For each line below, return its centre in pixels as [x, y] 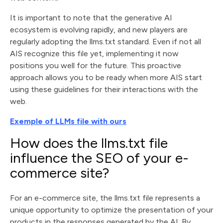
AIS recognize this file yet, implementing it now [94, 54]
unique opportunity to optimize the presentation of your [111, 210]
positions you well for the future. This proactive [96, 65]
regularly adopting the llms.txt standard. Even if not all [106, 42]
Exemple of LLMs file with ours [68, 121]
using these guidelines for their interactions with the [104, 89]
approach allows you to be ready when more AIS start [106, 77]
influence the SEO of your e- [99, 158]
